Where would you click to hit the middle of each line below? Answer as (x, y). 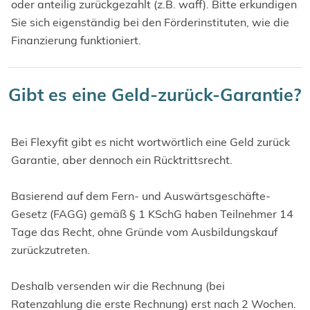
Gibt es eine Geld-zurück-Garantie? (155, 94)
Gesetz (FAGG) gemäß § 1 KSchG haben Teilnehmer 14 (152, 214)
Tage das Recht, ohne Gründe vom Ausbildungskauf (144, 232)
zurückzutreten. (51, 250)
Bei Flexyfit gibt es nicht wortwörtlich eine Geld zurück (151, 142)
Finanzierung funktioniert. (76, 40)
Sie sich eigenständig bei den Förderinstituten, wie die (150, 22)
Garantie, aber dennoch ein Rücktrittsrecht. (122, 160)
